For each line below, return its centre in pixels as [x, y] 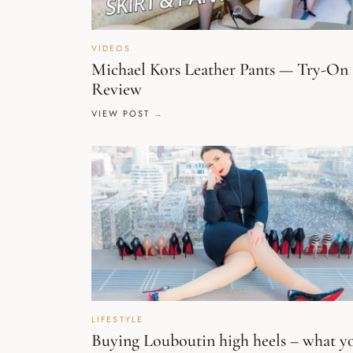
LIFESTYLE [117, 319]
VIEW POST [121, 113]
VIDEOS [111, 48]
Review [117, 89]
